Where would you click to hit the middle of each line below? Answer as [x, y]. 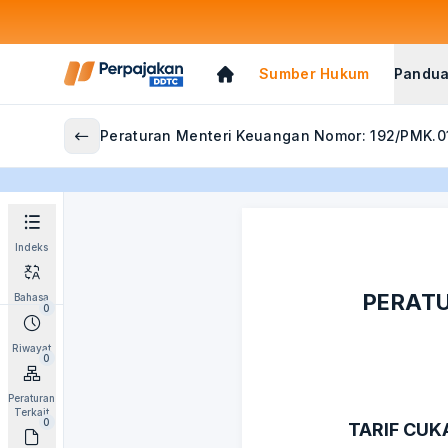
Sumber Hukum [314, 73]
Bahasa [31, 297]
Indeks [31, 247]
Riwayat [31, 348]
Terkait [31, 412]
